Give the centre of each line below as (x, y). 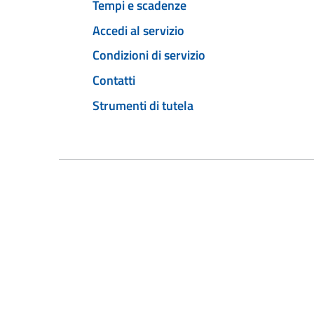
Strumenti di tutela (143, 105)
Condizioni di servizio (149, 55)
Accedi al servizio (138, 30)
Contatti (114, 81)
